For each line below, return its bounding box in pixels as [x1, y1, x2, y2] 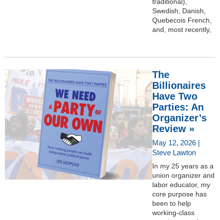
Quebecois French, [152, 16, 212, 24]
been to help [152, 199, 191, 207]
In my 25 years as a [152, 162, 214, 170]
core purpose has [152, 190, 207, 198]
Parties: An [152, 101, 204, 112]
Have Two [152, 90, 197, 102]
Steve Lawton [152, 148, 196, 157]
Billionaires [152, 80, 206, 91]
